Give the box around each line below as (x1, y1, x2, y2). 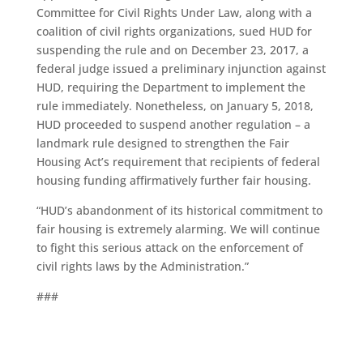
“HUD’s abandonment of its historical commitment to (36, 203, 322, 218)
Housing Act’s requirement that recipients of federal (36, 154, 320, 169)
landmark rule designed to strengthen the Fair (36, 135, 289, 151)
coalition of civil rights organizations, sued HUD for (36, 23, 312, 39)
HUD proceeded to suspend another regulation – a (36, 117, 310, 132)
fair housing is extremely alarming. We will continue (36, 221, 320, 237)
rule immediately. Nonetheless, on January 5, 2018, (36, 98, 314, 113)
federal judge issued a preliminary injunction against (36, 61, 326, 76)
